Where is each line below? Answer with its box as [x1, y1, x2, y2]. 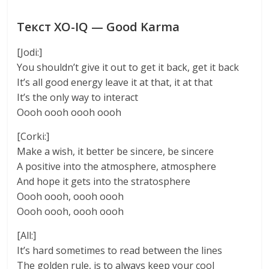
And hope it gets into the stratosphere [17, 175, 191, 188]
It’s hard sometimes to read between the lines [17, 244, 223, 257]
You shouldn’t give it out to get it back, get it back [17, 61, 240, 74]
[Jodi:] [17, 46, 43, 59]
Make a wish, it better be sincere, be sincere [17, 145, 214, 158]
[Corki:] [17, 130, 50, 143]
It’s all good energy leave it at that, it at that [17, 76, 213, 89]
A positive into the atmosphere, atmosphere [17, 160, 217, 173]
